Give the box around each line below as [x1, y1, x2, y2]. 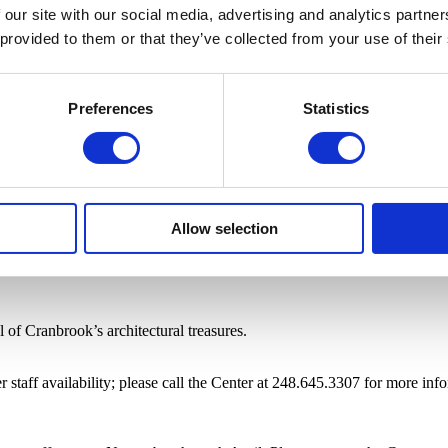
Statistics [303, 99, 369, 117]
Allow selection [170, 219, 278, 237]
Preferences [68, 99, 154, 117]
